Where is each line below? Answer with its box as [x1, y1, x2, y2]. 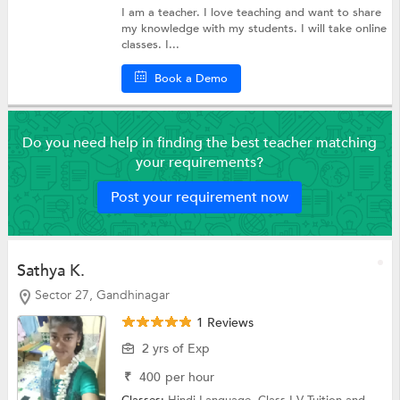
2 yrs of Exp [142, 340, 211, 358]
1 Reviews [193, 314, 254, 332]
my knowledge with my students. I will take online [121, 20, 387, 37]
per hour [165, 369, 215, 387]
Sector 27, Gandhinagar [34, 287, 170, 304]
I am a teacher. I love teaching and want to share [121, 4, 382, 21]
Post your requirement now [111, 187, 289, 208]
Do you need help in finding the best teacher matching [22, 133, 378, 154]
